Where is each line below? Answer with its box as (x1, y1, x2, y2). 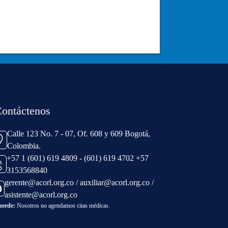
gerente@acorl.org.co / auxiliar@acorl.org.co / (4, 178, 154, 187)
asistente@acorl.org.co (4, 190, 77, 199)
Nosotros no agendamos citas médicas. (15, 202, 110, 209)
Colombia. (7, 141, 41, 150)
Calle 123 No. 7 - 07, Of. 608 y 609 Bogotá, (7, 129, 150, 138)
